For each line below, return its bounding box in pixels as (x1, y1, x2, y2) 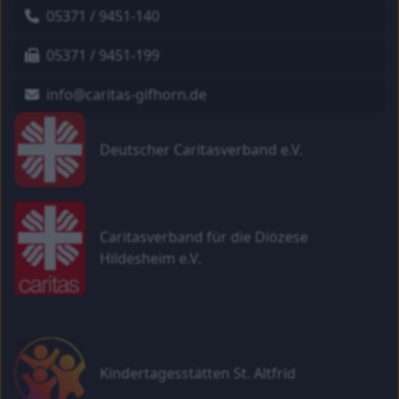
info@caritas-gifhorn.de (43, 85, 207, 104)
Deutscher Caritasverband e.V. (100, 139, 303, 159)
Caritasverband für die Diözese (100, 227, 308, 248)
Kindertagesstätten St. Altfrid (100, 363, 296, 384)
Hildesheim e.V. (100, 248, 201, 269)
